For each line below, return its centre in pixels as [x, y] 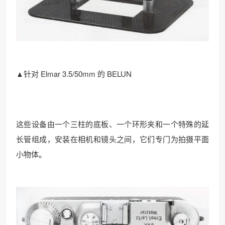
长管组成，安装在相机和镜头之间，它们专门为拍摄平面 [113, 139]
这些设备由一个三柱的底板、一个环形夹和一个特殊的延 [113, 124]
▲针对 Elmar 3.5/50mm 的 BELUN [74, 74]
